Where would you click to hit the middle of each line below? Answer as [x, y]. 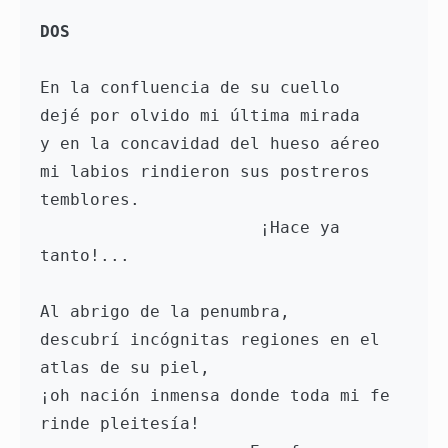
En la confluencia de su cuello [190, 88]
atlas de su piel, [125, 368]
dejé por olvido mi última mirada [200, 116]
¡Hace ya [150, 228]
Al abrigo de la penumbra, [170, 312]
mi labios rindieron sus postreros [205, 172]
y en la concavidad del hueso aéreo [210, 144]
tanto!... [90, 256]
